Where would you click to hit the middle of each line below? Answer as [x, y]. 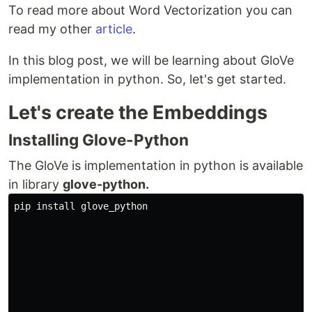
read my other [52, 29]
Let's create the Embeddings [138, 112]
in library [36, 184]
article [114, 29]
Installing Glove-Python [99, 139]
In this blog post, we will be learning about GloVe [151, 60]
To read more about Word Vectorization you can [150, 10]
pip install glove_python [81, 206]
